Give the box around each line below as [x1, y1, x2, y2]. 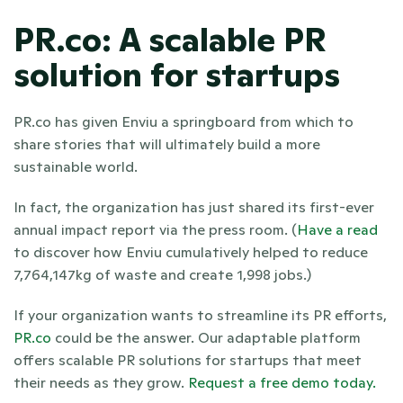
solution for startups [13, 54, 340, 95]
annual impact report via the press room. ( [13, 219, 297, 238]
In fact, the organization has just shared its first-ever [13, 197, 374, 216]
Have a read [297, 219, 378, 238]
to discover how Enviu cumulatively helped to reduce [13, 242, 368, 261]
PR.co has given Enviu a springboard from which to [13, 112, 354, 130]
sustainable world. [13, 157, 138, 175]
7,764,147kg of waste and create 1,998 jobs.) [13, 264, 311, 283]
